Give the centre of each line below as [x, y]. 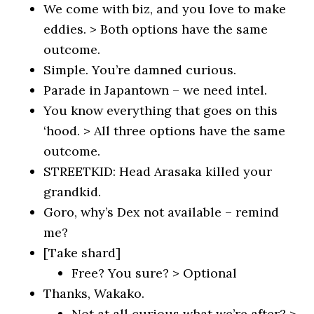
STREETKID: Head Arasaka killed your [158, 171]
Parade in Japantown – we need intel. [156, 90]
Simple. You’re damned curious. [140, 70]
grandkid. [73, 192]
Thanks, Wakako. [94, 293]
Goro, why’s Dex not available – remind [162, 212]
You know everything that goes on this [161, 110]
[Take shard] [82, 253]
